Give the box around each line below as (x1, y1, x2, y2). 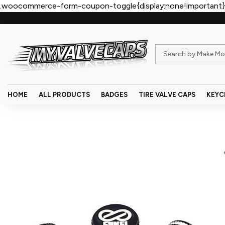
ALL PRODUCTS (39, 91, 90, 99)
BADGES (101, 91, 128, 99)
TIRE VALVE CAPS (139, 91, 195, 99)
